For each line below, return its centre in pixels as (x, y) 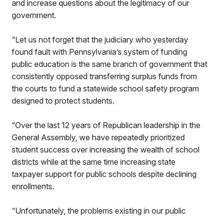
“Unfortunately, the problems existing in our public (99, 211)
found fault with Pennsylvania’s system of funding (99, 52)
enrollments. (34, 186)
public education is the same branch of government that (109, 64)
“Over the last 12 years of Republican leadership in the (106, 125)
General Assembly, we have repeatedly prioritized (98, 137)
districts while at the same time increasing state (94, 162)
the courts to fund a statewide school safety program (105, 88)
